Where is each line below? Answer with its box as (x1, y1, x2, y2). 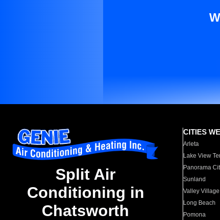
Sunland (183, 176, 206, 183)
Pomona (183, 211, 206, 218)
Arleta (183, 140, 199, 147)
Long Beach (183, 199, 216, 206)
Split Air (55, 165, 115, 184)
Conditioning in (27, 184, 144, 202)
